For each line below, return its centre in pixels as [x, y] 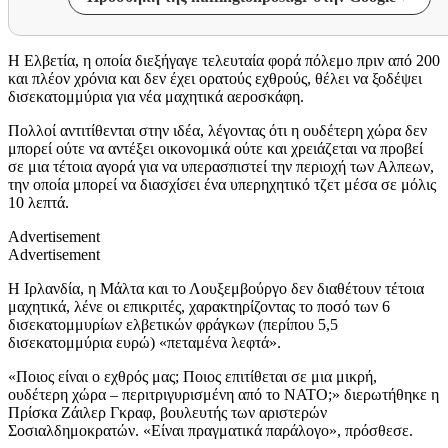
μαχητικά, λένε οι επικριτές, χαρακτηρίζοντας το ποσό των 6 [199, 306]
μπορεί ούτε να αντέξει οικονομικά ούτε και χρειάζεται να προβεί [215, 148]
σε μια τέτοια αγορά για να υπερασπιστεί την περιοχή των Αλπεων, [221, 166]
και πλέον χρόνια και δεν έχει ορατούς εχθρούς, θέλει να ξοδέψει [215, 78]
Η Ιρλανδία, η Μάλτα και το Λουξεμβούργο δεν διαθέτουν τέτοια [216, 288]
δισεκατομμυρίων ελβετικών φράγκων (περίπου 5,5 [173, 324]
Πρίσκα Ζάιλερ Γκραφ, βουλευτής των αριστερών [167, 412]
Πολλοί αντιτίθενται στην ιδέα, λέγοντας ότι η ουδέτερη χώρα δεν [217, 130]
